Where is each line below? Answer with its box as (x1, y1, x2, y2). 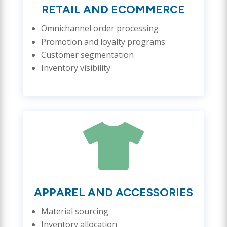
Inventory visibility (41, 62, 110, 73)
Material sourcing (41, 205, 108, 217)
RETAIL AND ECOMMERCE (42, 2, 185, 16)
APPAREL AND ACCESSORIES (33, 185, 193, 199)
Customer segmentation (41, 49, 134, 60)
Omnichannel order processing (41, 22, 159, 34)
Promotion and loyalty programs (41, 35, 165, 47)
